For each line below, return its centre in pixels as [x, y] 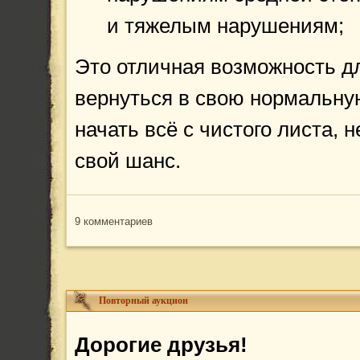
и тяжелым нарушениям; [225, 26]
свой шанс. [128, 161]
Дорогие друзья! [164, 345]
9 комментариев [114, 221]
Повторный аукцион [143, 301]
